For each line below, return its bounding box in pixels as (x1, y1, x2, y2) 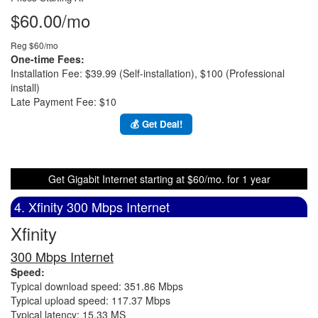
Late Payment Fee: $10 (11, 94, 116, 109)
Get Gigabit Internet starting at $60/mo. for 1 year (48, 172, 270, 186)
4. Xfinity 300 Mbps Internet (14, 197, 170, 216)
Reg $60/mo (11, 39, 58, 51)
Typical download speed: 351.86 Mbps (11, 279, 183, 293)
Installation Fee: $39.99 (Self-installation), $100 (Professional (11, 66, 285, 80)
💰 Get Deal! (130, 117, 182, 131)
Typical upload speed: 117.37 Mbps (11, 293, 170, 307)
